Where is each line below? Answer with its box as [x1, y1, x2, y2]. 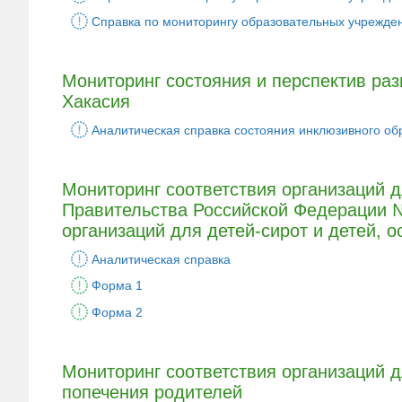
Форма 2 [92, 304, 144, 319]
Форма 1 [92, 278, 144, 293]
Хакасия [62, 91, 130, 111]
